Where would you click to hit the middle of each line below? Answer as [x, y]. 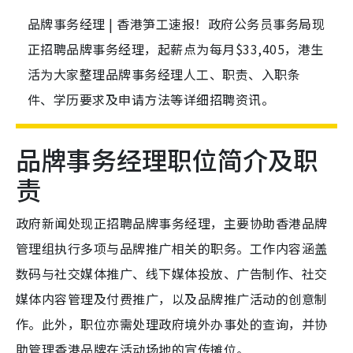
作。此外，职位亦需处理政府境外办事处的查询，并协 [172, 324]
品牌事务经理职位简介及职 [167, 160]
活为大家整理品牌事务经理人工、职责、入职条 [164, 74]
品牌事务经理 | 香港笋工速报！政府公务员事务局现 [176, 24]
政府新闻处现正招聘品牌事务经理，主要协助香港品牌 [172, 223]
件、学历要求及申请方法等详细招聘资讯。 [151, 100]
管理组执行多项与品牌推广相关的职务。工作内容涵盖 [172, 249]
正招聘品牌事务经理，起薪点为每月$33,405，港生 [176, 49]
